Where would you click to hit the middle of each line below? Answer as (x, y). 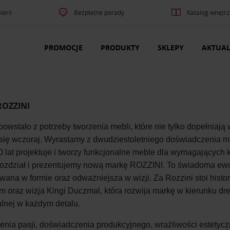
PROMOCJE (63, 48)
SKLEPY (171, 48)
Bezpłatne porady (99, 12)
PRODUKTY (120, 48)
